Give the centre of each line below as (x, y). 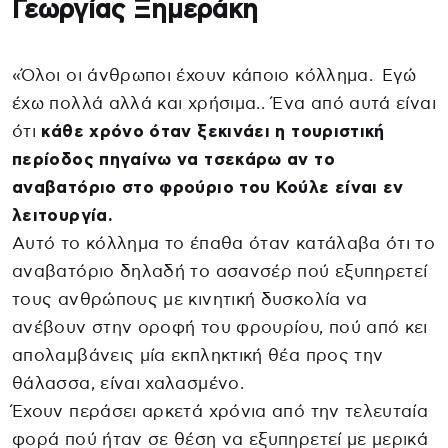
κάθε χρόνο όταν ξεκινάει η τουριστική (213, 132)
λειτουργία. (62, 216)
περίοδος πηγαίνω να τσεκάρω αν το (173, 160)
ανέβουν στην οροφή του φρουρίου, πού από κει (220, 328)
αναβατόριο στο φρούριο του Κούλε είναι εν (208, 188)
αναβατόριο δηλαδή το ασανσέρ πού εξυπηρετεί (220, 272)
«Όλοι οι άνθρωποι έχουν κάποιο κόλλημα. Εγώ (214, 76)
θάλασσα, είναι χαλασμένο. (128, 384)
